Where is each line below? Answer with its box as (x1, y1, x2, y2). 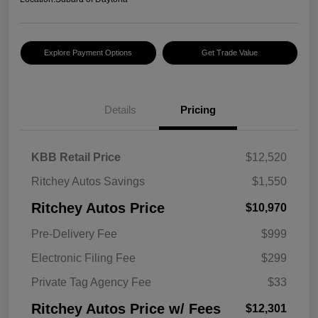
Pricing (180, 104, 216, 116)
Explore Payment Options (44, 48, 133, 57)
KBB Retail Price (31, 151, 121, 164)
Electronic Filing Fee (31, 252, 136, 265)
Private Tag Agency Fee (31, 276, 151, 289)
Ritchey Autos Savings (31, 175, 145, 188)
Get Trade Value (202, 48, 258, 57)
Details (104, 104, 136, 116)
